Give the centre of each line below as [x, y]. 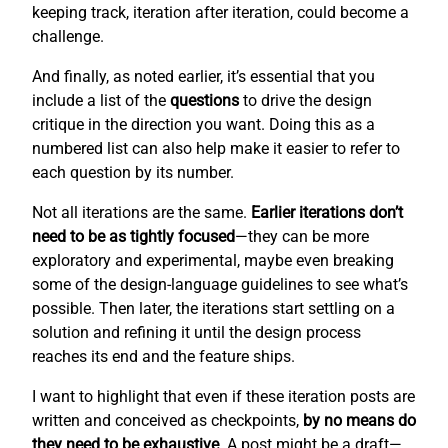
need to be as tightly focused [133, 236]
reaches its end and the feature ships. [163, 356]
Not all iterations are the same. [141, 212]
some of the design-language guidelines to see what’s [220, 284]
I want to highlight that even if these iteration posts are [223, 396]
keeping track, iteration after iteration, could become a [220, 12]
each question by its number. [133, 172]
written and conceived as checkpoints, [167, 420]
